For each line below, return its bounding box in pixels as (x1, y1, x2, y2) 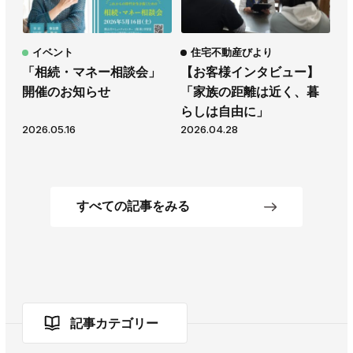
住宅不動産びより (191, 46, 273, 59)
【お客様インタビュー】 (180, 65, 319, 80)
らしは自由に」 (180, 104, 269, 120)
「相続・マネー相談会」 (22, 65, 161, 80)
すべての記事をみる (76, 198, 190, 214)
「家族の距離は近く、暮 (180, 84, 319, 100)
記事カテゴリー (70, 315, 159, 331)
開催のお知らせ (22, 84, 110, 100)
